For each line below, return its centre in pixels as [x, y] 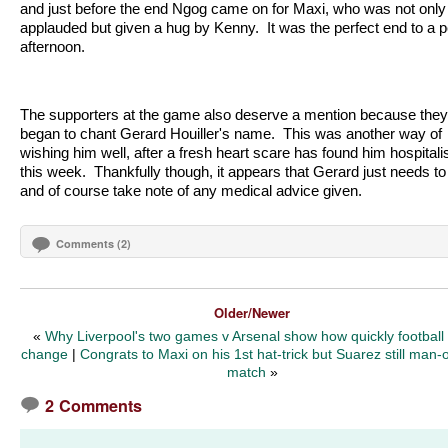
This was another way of [362, 134]
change [44, 354]
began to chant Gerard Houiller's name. [147, 134]
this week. [53, 172]
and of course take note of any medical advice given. [191, 191]
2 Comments [93, 406]
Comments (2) [93, 244]
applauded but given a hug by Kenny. [139, 28]
